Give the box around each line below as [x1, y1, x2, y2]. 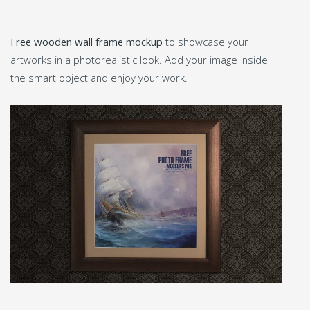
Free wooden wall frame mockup [10, 34, 163, 48]
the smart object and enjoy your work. [10, 70, 188, 84]
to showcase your [163, 34, 248, 48]
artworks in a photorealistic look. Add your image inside [10, 52, 268, 66]
